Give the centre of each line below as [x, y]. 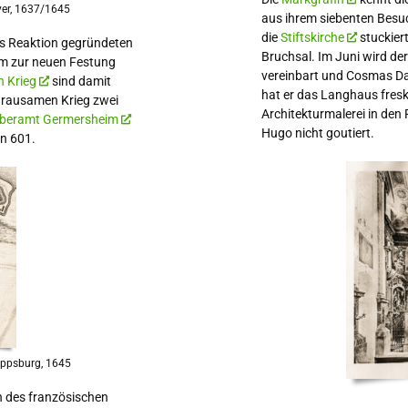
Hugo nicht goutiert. [317, 133]
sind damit [80, 81]
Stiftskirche [312, 38]
